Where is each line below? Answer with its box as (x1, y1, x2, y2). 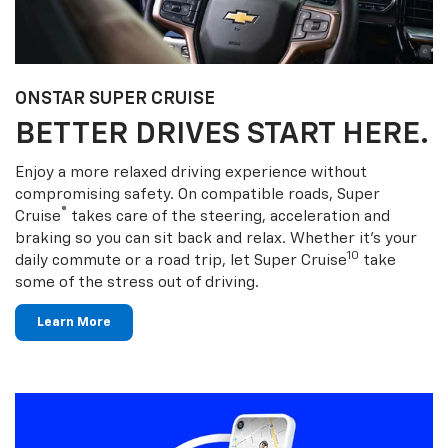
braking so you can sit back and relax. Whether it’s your (15, 230, 417, 246)
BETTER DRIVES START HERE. (15, 119, 429, 150)
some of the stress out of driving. (15, 274, 259, 290)
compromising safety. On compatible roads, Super (15, 186, 380, 202)
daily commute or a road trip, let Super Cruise (15, 252, 347, 268)
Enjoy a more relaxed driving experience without (15, 164, 367, 180)
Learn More (37, 315, 111, 329)
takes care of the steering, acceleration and (67, 208, 390, 224)
